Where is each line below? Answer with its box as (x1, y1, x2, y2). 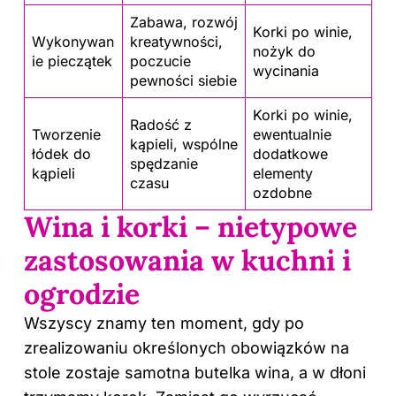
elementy (253, 164, 313, 182)
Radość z (130, 115, 192, 133)
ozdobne (253, 183, 312, 202)
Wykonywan (32, 32, 114, 50)
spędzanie (130, 154, 198, 172)
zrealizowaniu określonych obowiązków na (24, 338, 349, 357)
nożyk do (253, 42, 316, 60)
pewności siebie (130, 71, 237, 89)
